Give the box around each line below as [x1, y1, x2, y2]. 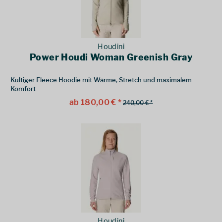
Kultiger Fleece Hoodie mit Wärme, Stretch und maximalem [10, 76, 192, 84]
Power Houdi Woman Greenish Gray [29, 52, 193, 63]
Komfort [10, 85, 36, 93]
